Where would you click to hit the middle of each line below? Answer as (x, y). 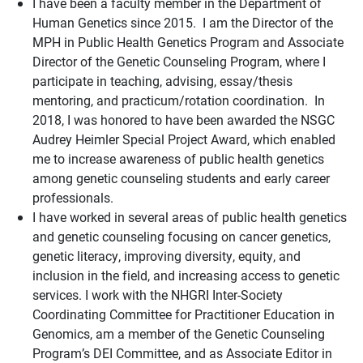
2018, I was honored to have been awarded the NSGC (184, 120)
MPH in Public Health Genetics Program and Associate (188, 42)
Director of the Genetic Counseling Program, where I (179, 61)
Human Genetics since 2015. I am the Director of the (183, 22)
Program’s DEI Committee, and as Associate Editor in (182, 353)
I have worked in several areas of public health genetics (190, 217)
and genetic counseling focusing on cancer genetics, (181, 236)
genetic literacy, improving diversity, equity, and (167, 256)
